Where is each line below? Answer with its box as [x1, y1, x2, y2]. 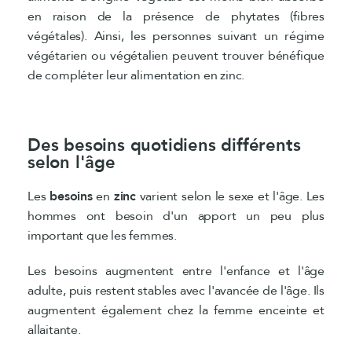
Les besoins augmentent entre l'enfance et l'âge [27, 262, 324, 280]
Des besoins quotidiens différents [27, 133, 301, 157]
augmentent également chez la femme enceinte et [27, 301, 324, 319]
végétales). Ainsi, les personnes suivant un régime [27, 27, 324, 45]
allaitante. [27, 321, 81, 339]
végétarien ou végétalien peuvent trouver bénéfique [27, 46, 324, 64]
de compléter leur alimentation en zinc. [27, 66, 245, 84]
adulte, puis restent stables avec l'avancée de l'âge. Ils [27, 281, 324, 299]
